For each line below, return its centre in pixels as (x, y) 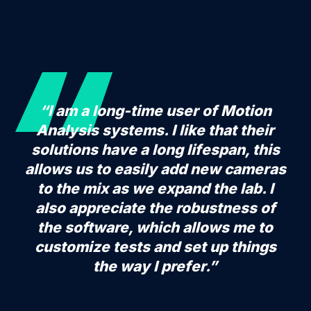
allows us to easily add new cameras (155, 169)
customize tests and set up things (155, 246)
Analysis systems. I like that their (155, 130)
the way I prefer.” (155, 266)
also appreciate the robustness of (155, 208)
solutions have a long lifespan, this (155, 149)
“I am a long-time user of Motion (155, 110)
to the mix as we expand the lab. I (155, 188)
